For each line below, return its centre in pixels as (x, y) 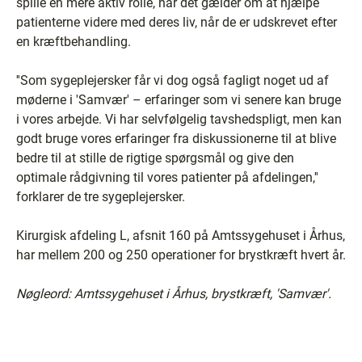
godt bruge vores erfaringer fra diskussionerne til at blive (176, 139)
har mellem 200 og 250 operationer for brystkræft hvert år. (181, 255)
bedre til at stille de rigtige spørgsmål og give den (155, 158)
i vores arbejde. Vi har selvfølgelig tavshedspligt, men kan (179, 119)
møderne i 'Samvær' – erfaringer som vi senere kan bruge (179, 100)
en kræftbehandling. (74, 42)
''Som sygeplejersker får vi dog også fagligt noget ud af (173, 80)
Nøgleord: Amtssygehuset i (94, 294)
